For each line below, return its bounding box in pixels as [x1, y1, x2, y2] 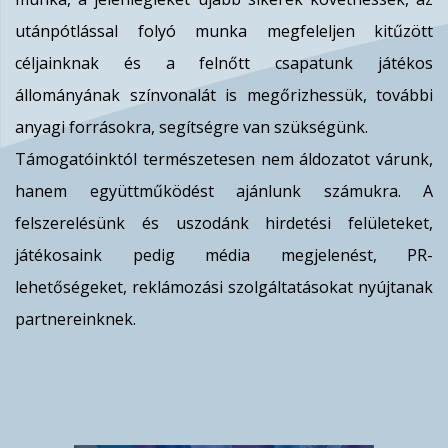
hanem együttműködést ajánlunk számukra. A [15, 180, 433, 202]
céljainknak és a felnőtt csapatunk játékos [15, 52, 433, 74]
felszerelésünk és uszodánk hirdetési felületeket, [15, 212, 433, 234]
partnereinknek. [15, 308, 136, 330]
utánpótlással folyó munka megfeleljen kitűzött [15, 20, 433, 42]
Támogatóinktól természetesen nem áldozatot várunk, [15, 148, 433, 170]
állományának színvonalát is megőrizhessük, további [15, 84, 433, 106]
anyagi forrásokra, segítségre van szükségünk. [15, 116, 368, 138]
